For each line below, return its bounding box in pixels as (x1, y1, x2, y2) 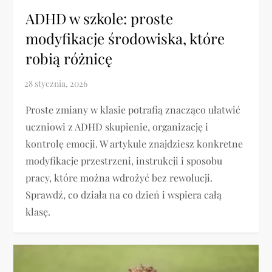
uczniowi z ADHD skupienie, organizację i (25, 120, 209, 134)
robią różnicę (25, 49, 113, 69)
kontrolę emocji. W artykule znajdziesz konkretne (25, 137, 243, 151)
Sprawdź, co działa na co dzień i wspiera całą (25, 188, 222, 202)
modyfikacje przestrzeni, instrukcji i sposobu (25, 154, 223, 168)
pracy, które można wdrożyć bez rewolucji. (25, 171, 213, 185)
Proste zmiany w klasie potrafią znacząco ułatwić (25, 103, 241, 117)
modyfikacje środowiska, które (25, 29, 225, 49)
